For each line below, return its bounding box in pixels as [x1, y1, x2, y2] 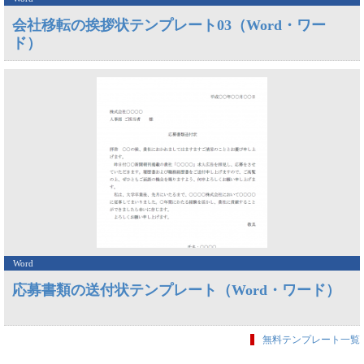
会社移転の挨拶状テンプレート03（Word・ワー [12, 17, 326, 33]
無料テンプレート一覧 [262, 334, 360, 345]
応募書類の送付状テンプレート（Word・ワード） [12, 282, 340, 298]
